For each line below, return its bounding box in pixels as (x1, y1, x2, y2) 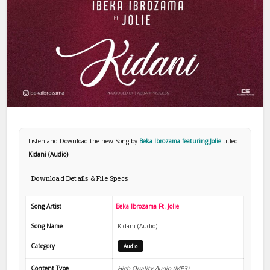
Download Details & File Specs (31, 173, 128, 183)
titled (223, 136, 239, 145)
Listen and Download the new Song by (28, 136, 140, 145)
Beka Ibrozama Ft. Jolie (116, 201, 180, 210)
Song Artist (31, 201, 62, 210)
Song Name (31, 221, 63, 230)
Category (31, 241, 55, 250)
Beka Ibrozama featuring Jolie (139, 136, 224, 145)
